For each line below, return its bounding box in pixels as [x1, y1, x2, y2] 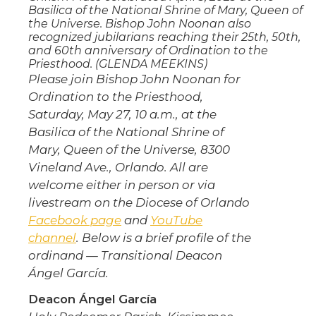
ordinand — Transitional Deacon [28, 248, 222, 263]
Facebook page [28, 213, 121, 228]
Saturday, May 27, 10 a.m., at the [28, 107, 217, 122]
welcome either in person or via [28, 178, 215, 193]
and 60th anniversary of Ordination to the [28, 44, 268, 58]
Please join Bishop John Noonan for [28, 72, 241, 87]
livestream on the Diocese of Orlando [28, 195, 250, 210]
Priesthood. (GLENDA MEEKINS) [28, 57, 207, 71]
